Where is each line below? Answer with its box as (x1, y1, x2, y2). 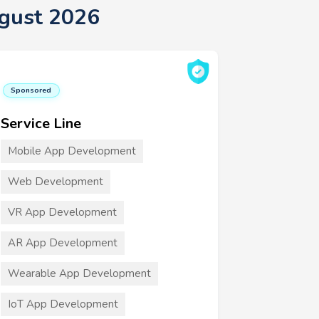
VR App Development (8, 205, 117, 219)
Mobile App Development (8, 144, 136, 158)
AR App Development (8, 236, 117, 250)
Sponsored (11, 84, 52, 95)
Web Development (8, 174, 103, 189)
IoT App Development (8, 297, 118, 311)
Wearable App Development (8, 266, 151, 281)
